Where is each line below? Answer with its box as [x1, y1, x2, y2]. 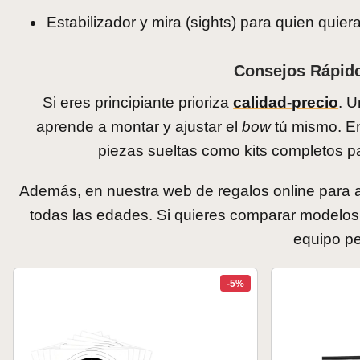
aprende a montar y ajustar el [36, 118, 243, 136]
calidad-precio [233, 94, 339, 112]
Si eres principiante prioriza [43, 94, 234, 112]
